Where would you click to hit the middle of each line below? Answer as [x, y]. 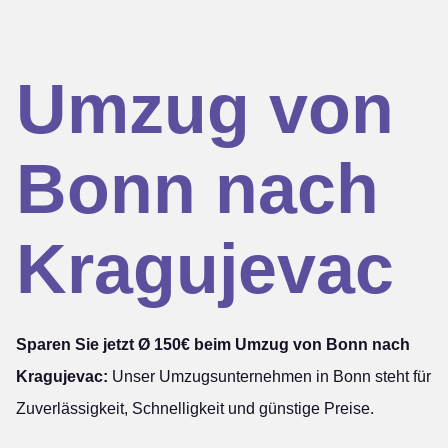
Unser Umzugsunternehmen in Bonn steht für [269, 376]
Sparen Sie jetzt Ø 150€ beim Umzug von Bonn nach [213, 344]
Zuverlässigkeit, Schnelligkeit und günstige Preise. [195, 408]
